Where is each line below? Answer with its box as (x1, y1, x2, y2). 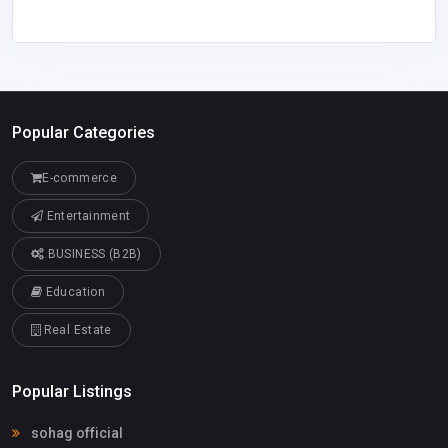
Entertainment (43, 208, 131, 223)
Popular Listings (12, 381, 132, 401)
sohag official (28, 424, 123, 441)
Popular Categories (12, 123, 155, 143)
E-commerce (42, 170, 117, 185)
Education (42, 284, 105, 299)
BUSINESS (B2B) (44, 246, 142, 261)
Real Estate (40, 322, 112, 337)
